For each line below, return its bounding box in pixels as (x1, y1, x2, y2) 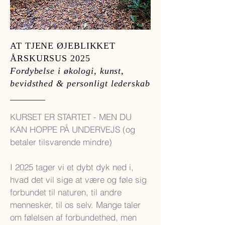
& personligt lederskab (56, 78, 150, 88)
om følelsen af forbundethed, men (10, 212, 137, 222)
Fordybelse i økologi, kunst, (10, 66, 125, 76)
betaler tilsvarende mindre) (10, 137, 112, 147)
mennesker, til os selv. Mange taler (10, 199, 141, 210)
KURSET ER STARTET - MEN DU (10, 111, 132, 122)
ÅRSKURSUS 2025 (10, 53, 90, 63)
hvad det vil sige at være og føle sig (10, 174, 147, 185)
